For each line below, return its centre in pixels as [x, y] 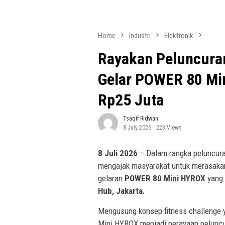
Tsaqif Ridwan [141, 119]
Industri [140, 36]
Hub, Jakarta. [122, 191]
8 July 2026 [137, 128]
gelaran [111, 179]
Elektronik [179, 36]
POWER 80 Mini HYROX [165, 179]
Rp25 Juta [131, 100]
